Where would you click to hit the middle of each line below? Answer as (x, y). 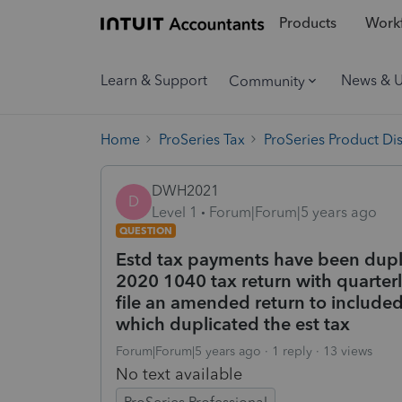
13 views (348, 351)
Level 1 (175, 212)
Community (267, 81)
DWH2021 (185, 190)
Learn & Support (154, 80)
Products (307, 23)
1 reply (292, 351)
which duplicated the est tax (233, 323)
